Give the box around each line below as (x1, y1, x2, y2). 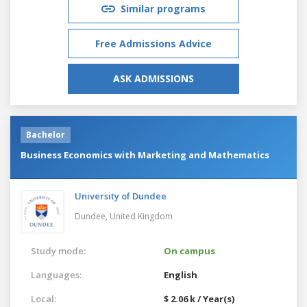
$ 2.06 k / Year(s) (164, 292, 234, 305)
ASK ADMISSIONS (113, 71, 194, 85)
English (164, 268, 197, 281)
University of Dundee (75, 189, 167, 202)
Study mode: (31, 244, 86, 257)
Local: (31, 292, 56, 305)
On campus (164, 244, 215, 257)
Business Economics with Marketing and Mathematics (21, 148, 269, 161)
